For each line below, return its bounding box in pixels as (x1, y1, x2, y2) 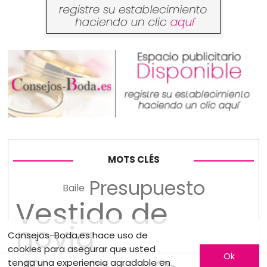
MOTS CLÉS (107, 153, 160, 166)
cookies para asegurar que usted (8, 243, 156, 255)
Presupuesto (89, 174, 205, 201)
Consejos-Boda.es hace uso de (8, 229, 148, 241)
